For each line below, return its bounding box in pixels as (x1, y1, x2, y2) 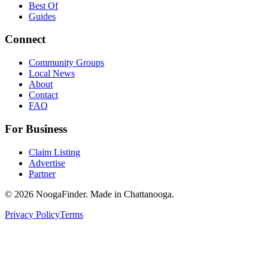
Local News (29, 68, 75, 79)
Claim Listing (29, 147, 80, 157)
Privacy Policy (5, 209, 60, 220)
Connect (5, 33, 45, 46)
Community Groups (29, 57, 104, 68)
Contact (29, 90, 58, 100)
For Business (5, 122, 67, 135)
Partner (29, 168, 56, 179)
